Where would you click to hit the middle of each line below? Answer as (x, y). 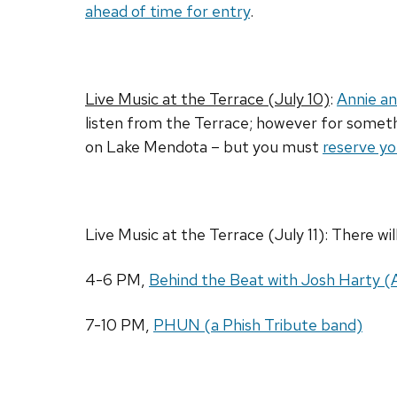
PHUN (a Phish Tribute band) (258, 325)
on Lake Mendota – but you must (204, 147)
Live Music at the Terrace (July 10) (207, 99)
